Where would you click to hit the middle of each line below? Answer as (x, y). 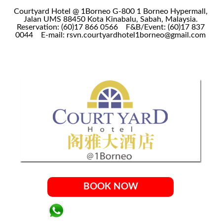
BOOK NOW (110, 187)
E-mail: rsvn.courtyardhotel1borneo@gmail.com (122, 35)
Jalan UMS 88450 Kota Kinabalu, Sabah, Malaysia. (110, 19)
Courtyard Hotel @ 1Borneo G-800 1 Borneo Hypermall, (110, 11)
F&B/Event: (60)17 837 (164, 27)
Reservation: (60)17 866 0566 (70, 27)
